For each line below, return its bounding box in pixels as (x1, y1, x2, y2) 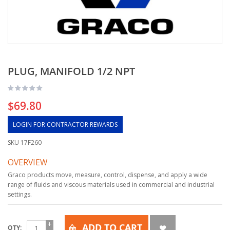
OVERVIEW (8, 157, 47, 168)
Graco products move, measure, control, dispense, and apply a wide (8, 170, 207, 179)
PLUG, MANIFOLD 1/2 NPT (8, 64, 135, 78)
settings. (8, 190, 32, 199)
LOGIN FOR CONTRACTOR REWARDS (13, 120, 118, 129)
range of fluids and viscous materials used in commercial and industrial (8, 180, 215, 189)
